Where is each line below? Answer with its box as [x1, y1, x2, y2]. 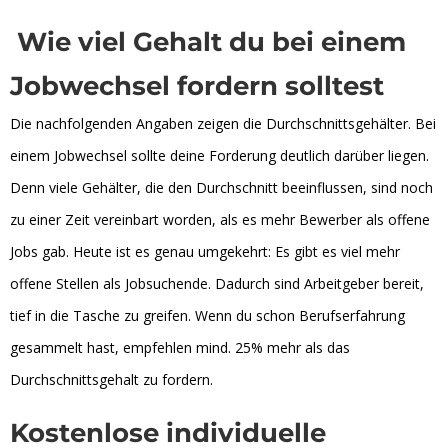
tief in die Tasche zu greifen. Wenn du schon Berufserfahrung [10, 305, 405, 325]
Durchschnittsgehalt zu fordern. [10, 369, 213, 389]
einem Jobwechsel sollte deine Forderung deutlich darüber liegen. [10, 145, 429, 165]
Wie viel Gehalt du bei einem [10, 25, 406, 58]
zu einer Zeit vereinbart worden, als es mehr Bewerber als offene [10, 209, 430, 229]
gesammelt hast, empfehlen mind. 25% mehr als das [10, 337, 350, 357]
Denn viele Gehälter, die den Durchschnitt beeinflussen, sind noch [10, 177, 433, 197]
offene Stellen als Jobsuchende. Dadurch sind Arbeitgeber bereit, [10, 273, 424, 293]
